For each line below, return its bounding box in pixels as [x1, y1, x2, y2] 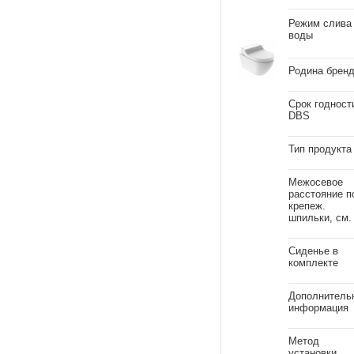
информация [288, 302, 348, 314]
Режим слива [288, 17, 352, 29]
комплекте [288, 257, 338, 269]
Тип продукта [288, 143, 352, 155]
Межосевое [288, 176, 343, 188]
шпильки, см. [288, 212, 352, 224]
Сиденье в [288, 245, 338, 257]
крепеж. [288, 200, 326, 212]
